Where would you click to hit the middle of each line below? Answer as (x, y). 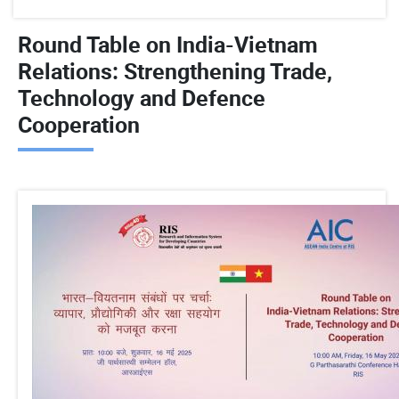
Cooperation (79, 124)
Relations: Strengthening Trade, (175, 70)
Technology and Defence (142, 97)
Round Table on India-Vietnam (168, 44)
